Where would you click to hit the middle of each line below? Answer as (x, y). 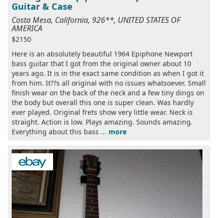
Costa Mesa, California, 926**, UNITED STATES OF (96, 20)
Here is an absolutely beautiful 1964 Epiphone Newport (102, 54)
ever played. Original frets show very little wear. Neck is (102, 112)
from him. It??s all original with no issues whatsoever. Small (109, 83)
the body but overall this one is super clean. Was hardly (103, 102)
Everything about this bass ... (60, 132)
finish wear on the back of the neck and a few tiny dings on (108, 93)
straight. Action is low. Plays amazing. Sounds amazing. (102, 122)
